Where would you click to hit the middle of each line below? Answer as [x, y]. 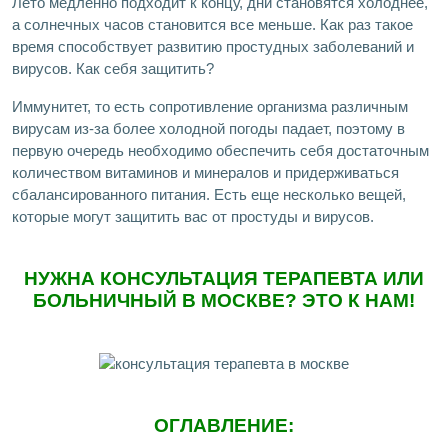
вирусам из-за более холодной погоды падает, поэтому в [208, 128]
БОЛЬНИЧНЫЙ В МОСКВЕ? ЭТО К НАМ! [224, 300]
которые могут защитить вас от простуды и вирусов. [193, 216]
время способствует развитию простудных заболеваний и [213, 46]
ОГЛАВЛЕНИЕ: [224, 425]
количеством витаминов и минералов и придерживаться [205, 172]
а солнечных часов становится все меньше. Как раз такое [212, 24]
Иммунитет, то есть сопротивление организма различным [210, 106]
